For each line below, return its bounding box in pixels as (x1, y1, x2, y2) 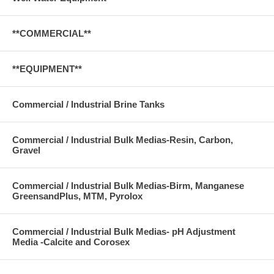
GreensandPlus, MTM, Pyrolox (12, 191, 143, 202)
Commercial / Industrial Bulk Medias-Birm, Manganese (12, 180, 244, 191)
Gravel (12, 145, 40, 156)
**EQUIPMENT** (12, 64, 82, 75)
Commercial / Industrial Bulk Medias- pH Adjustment (12, 226, 235, 237)
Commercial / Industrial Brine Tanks (12, 99, 165, 110)
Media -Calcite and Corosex (12, 237, 130, 248)
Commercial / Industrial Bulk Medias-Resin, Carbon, (12, 135, 233, 146)
